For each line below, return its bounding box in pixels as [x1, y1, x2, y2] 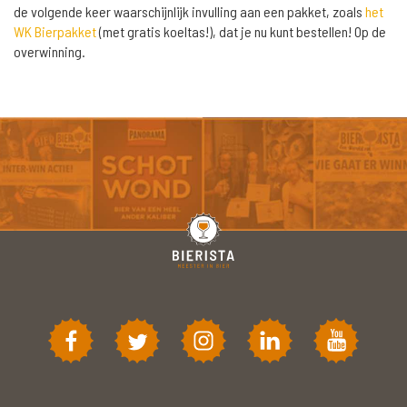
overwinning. [14, 42, 88, 60]
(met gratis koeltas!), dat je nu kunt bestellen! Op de [96, 22, 386, 40]
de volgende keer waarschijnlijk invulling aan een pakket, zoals [14, 2, 365, 20]
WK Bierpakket [14, 22, 96, 40]
